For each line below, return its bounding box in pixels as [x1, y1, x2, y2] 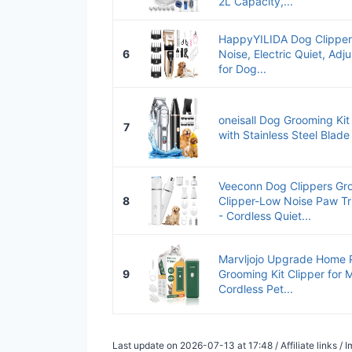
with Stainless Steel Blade [218, 127, 350, 141]
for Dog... [218, 61, 266, 75]
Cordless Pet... [218, 281, 293, 295]
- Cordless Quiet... [218, 208, 311, 222]
